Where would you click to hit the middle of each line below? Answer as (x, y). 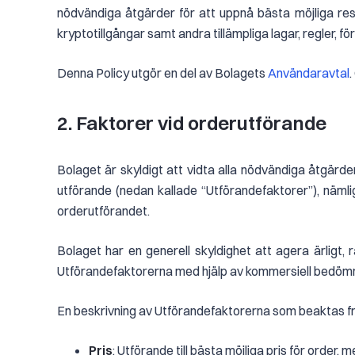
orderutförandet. (103, 211)
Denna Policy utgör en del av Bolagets (162, 73)
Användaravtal (309, 73)
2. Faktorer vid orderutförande (194, 123)
